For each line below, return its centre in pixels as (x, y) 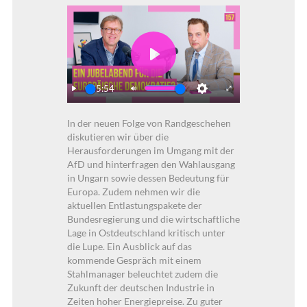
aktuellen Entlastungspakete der (134, 205)
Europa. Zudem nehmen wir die (133, 191)
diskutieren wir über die (118, 136)
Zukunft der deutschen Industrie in (140, 287)
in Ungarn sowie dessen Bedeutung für (148, 177)
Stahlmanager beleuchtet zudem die (142, 273)
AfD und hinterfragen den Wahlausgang (151, 164)
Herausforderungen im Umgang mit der (150, 150)
